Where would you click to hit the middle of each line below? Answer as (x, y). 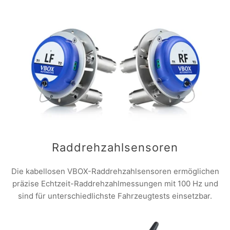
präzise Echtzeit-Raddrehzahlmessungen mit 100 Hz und (115, 183)
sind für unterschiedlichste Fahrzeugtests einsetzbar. (115, 196)
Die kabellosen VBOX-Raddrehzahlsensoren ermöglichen (115, 171)
